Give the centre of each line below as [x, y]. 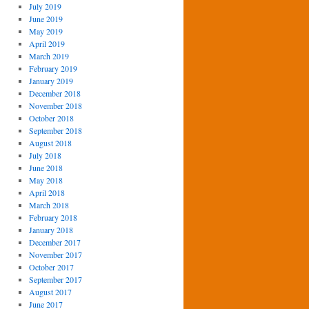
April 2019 [47, 43]
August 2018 [50, 143]
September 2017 [55, 279]
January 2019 [51, 81]
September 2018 [55, 130]
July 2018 [45, 155]
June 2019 [46, 19]
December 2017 [54, 242]
